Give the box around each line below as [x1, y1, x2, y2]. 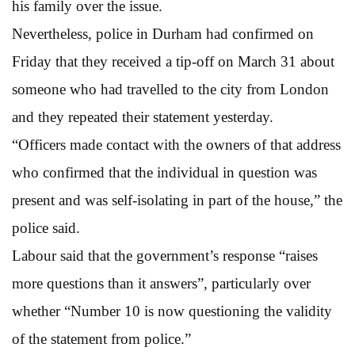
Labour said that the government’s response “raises [12, 246, 318, 264]
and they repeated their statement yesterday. [12, 108, 273, 125]
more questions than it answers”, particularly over [12, 274, 311, 292]
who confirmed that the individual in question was [12, 163, 317, 181]
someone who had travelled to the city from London [12, 80, 329, 97]
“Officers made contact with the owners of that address [12, 136, 341, 153]
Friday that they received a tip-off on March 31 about [12, 52, 334, 70]
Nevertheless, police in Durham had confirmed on [12, 25, 314, 42]
